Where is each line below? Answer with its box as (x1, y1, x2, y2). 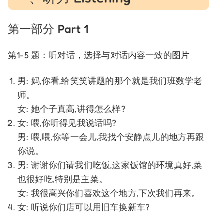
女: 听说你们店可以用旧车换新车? (17, 201, 150, 212)
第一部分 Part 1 (8, 21, 88, 36)
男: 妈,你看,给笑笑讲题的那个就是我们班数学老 (17, 75, 202, 86)
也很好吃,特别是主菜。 (17, 173, 108, 184)
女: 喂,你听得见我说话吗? (17, 117, 117, 128)
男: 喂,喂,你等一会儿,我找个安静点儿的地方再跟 (17, 131, 204, 142)
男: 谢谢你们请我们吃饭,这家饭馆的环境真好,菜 (17, 159, 202, 170)
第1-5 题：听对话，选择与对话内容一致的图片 (8, 49, 190, 60)
